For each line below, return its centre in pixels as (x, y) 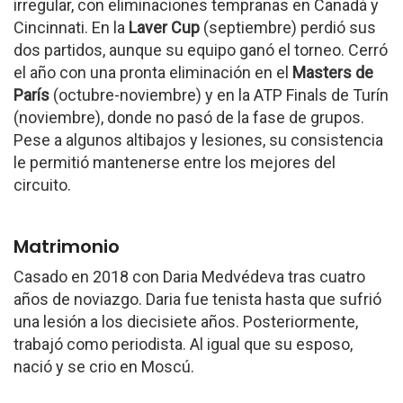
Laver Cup (164, 27)
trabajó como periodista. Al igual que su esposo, (183, 344)
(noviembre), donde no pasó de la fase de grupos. (189, 117)
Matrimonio (67, 246)
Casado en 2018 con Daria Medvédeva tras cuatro (189, 277)
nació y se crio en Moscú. (104, 367)
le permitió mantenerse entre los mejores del (175, 162)
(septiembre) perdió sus (288, 27)
